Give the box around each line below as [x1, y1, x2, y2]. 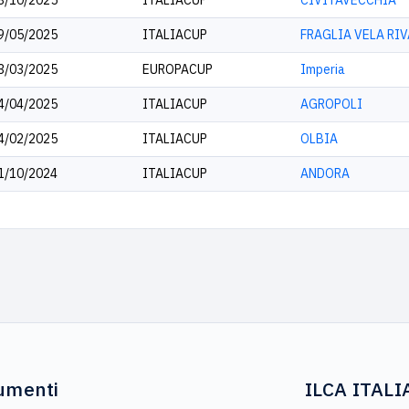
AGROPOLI [300, 96, 362, 112]
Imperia [300, 61, 345, 78]
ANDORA [300, 165, 350, 182]
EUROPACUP [142, 61, 213, 78]
